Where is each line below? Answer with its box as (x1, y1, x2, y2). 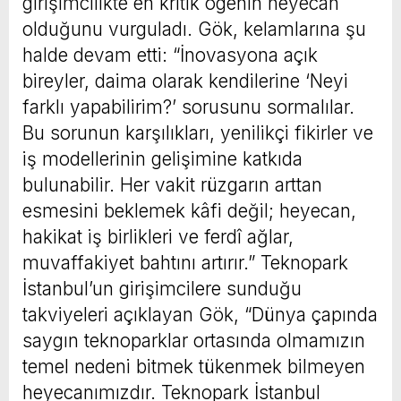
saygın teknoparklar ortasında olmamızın (22, 328, 365, 352)
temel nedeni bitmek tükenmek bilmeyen (22, 354, 365, 378)
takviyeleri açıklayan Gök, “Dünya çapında (22, 303, 378, 326)
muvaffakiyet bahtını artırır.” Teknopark (22, 251, 348, 274)
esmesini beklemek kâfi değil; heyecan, (22, 199, 356, 222)
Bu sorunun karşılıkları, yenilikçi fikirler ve (22, 121, 373, 144)
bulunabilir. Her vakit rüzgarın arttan (22, 173, 322, 196)
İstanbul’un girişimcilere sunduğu (22, 277, 302, 300)
